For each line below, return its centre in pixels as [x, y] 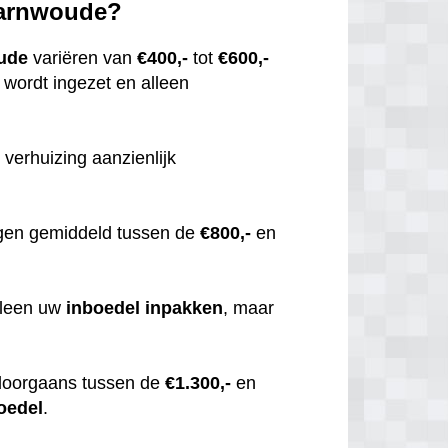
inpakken [184, 308]
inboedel [103, 308]
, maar [249, 308]
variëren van [83, 58]
